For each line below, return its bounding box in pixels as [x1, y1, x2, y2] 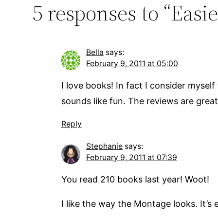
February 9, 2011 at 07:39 [86, 153, 177, 163]
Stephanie [86, 142, 123, 151]
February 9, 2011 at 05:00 [86, 59, 178, 69]
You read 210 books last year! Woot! [61, 174, 209, 185]
